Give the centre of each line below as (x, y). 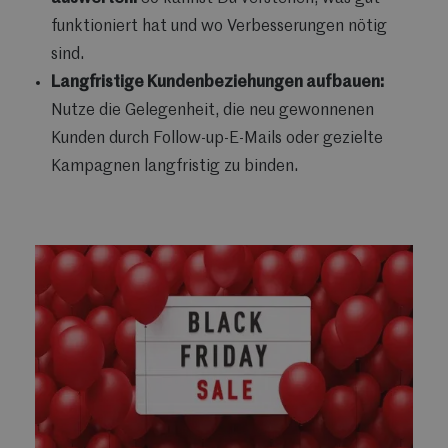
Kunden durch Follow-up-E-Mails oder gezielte (217, 138)
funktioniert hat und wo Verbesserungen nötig (219, 26)
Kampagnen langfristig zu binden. (174, 166)
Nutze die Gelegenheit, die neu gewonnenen (212, 110)
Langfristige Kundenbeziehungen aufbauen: (217, 82)
